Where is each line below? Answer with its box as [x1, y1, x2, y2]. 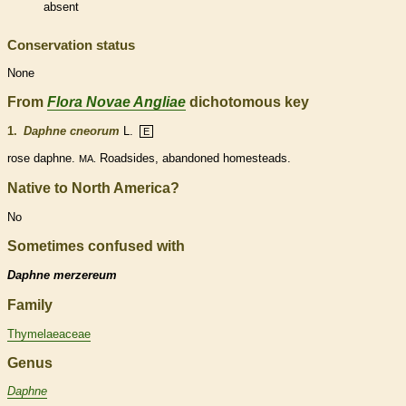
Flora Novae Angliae [47, 94, 186, 111]
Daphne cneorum [24, 124, 120, 139]
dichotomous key [186, 94, 309, 111]
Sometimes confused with [7, 237, 185, 254]
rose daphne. [7, 151, 79, 166]
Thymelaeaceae [7, 326, 91, 341]
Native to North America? [7, 180, 179, 197]
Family [7, 296, 53, 313]
